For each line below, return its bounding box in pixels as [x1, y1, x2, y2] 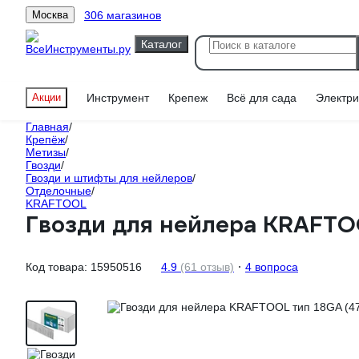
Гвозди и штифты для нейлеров [26, 171, 192, 184]
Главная [26, 120, 69, 133]
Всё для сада [227, 91, 296, 104]
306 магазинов [84, 8, 161, 22]
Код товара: [26, 260, 91, 273]
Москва [32, 9, 68, 21]
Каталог [141, 37, 182, 50]
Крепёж [26, 133, 65, 146]
